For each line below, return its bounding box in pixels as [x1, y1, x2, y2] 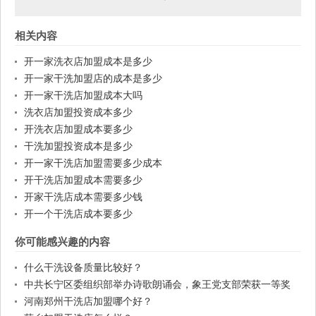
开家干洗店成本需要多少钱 [24, 191, 142, 203]
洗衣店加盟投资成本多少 [24, 107, 133, 119]
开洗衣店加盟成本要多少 [24, 123, 133, 135]
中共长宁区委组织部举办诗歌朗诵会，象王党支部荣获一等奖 [24, 279, 291, 291]
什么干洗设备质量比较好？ [24, 262, 142, 274]
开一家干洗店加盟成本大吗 [24, 90, 142, 102]
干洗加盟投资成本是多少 [24, 140, 133, 152]
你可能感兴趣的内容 [15, 236, 110, 248]
